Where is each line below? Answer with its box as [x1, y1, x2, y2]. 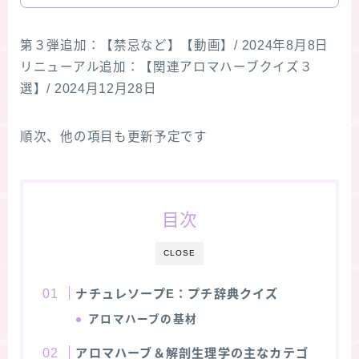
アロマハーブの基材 [88, 313, 198, 325]
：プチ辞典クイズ [174, 286, 279, 301]
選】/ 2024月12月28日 [20, 81, 157, 95]
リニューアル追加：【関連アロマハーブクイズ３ [20, 59, 313, 74]
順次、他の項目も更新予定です [20, 129, 208, 143]
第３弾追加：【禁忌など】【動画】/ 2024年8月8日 [20, 38, 329, 52]
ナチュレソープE [75, 286, 175, 301]
